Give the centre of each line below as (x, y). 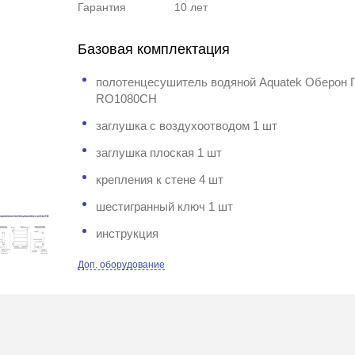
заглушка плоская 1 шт (159, 153)
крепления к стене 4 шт (160, 179)
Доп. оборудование (122, 265)
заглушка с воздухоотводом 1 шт (187, 126)
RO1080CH (127, 99)
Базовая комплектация (154, 49)
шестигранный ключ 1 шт (165, 206)
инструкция (128, 233)
